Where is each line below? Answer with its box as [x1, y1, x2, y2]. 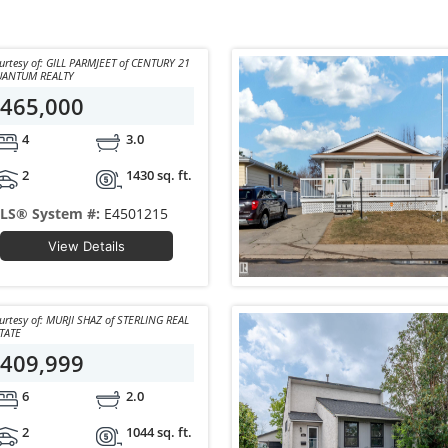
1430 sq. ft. [125, 165, 192, 184]
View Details [48, 237, 126, 254]
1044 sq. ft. [125, 422, 192, 441]
